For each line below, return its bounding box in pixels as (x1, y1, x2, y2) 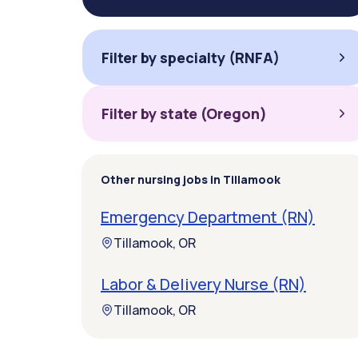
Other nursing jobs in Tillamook (101, 172, 280, 187)
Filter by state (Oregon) (101, 104, 267, 123)
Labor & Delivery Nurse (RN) (101, 273, 306, 295)
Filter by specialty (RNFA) (101, 48, 280, 67)
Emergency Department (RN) (101, 206, 315, 228)
